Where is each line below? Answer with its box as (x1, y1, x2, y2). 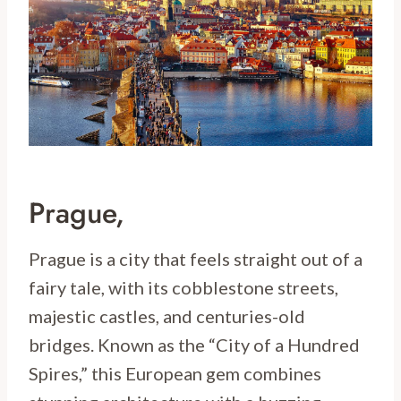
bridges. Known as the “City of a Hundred (29, 334, 360, 356)
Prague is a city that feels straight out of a (29, 248, 363, 270)
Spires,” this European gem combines (29, 363, 321, 385)
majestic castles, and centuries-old (29, 305, 305, 328)
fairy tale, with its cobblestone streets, (29, 277, 338, 299)
